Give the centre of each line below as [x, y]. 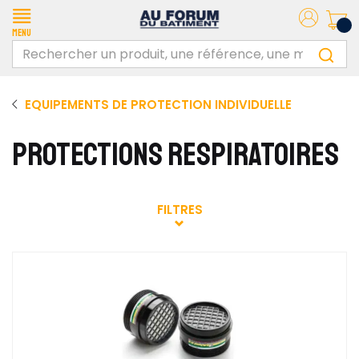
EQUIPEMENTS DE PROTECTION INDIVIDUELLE [158, 105]
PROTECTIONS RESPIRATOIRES [175, 155]
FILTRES [179, 210]
